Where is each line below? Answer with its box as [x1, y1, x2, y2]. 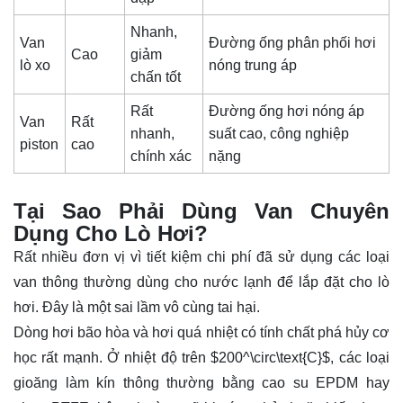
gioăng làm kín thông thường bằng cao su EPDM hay [13, 374, 390, 390]
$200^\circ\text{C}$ [210, 349, 331, 365]
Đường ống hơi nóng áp [209, 103, 365, 119]
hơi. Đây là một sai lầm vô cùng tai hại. [13, 299, 260, 315]
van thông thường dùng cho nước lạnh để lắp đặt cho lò [13, 273, 390, 290]
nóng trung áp [209, 57, 298, 73]
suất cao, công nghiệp [209, 125, 350, 141]
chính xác [130, 148, 193, 164]
